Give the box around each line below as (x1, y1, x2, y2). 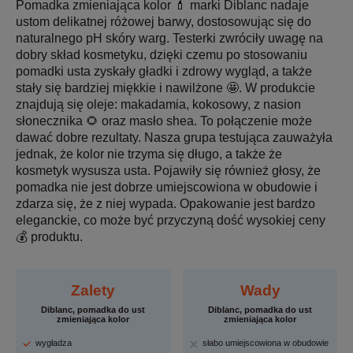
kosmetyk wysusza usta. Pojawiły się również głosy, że (16, 163, 321, 177)
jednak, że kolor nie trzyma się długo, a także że (16, 147, 282, 161)
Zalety (70, 281, 115, 299)
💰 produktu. (16, 229, 83, 243)
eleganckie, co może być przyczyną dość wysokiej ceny (16, 213, 325, 227)
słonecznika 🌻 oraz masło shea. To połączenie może (16, 113, 312, 128)
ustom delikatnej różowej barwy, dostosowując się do (16, 14, 311, 28)
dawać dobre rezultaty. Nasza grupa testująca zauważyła (16, 130, 333, 144)
